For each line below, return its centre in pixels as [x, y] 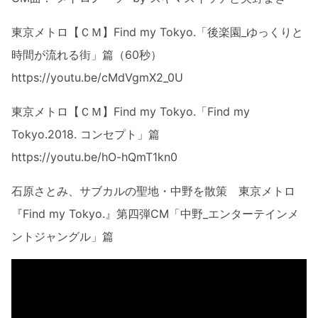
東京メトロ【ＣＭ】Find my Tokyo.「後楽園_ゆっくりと [157, 32]
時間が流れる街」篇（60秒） [87, 55]
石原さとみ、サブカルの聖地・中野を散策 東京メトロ [153, 191]
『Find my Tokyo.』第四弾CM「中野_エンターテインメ [155, 214]
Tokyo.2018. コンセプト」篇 [86, 134]
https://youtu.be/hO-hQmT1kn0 [94, 157]
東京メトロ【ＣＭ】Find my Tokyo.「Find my [131, 111]
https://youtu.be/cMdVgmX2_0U [97, 77]
